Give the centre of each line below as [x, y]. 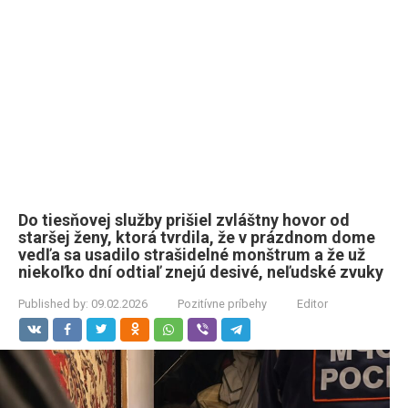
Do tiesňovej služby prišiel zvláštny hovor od [184, 220]
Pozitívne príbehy [222, 304]
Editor [312, 304]
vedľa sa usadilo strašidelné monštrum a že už [192, 255]
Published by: [53, 304]
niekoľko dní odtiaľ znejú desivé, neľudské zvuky [201, 272]
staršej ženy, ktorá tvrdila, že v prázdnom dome [197, 237]
